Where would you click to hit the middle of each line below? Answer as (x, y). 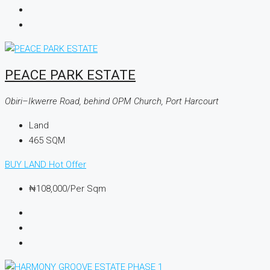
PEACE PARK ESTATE (70, 75)
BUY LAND (27, 164)
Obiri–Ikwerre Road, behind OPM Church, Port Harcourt (112, 101)
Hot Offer (67, 164)
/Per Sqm (86, 188)
